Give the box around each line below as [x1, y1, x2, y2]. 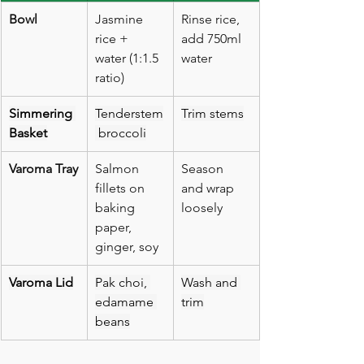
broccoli [95, 125, 146, 141]
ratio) [95, 70, 124, 86]
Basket [9, 125, 47, 141]
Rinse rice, [181, 11, 243, 28]
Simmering [9, 106, 76, 122]
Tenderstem [95, 106, 163, 122]
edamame [95, 294, 157, 310]
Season [181, 161, 227, 177]
